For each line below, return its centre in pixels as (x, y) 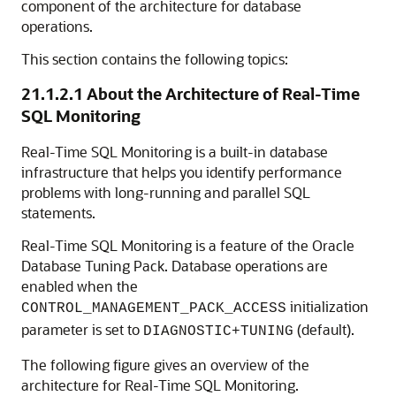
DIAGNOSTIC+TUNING (218, 331)
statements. (58, 213)
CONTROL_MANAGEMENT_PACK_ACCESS (154, 308)
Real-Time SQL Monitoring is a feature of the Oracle (188, 245)
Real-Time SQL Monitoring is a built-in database (175, 152)
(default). (324, 329)
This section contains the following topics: (155, 59)
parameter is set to (82, 329)
